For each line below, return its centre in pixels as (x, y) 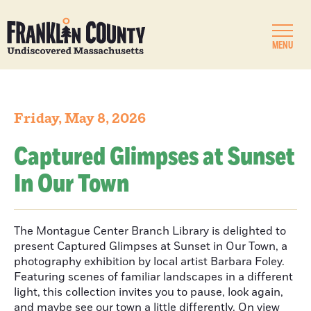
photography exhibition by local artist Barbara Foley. (149, 262)
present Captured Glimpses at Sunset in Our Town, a (151, 246)
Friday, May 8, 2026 (80, 119)
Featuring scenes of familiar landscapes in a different (153, 277)
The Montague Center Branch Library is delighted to (150, 231)
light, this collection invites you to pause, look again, (149, 292)
